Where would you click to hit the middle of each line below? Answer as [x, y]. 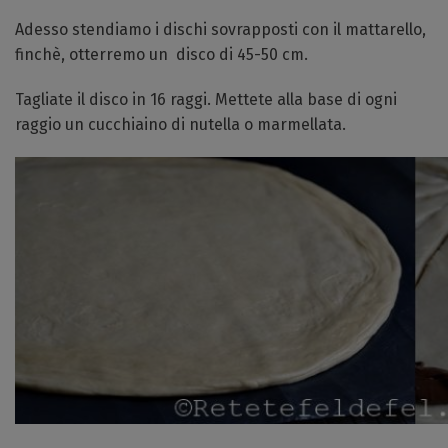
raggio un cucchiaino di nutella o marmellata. [180, 124]
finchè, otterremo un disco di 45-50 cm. [161, 54]
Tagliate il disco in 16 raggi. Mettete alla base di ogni [206, 99]
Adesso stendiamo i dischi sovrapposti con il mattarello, [220, 29]
